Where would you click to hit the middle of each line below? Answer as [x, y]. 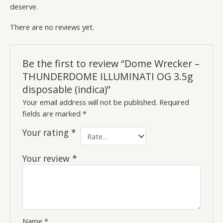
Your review [48, 158]
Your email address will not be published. [90, 102]
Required [174, 102]
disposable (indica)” [67, 89]
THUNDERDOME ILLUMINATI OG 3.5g [108, 76]
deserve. [24, 7]
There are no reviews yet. [52, 27]
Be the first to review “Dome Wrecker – [111, 63]
